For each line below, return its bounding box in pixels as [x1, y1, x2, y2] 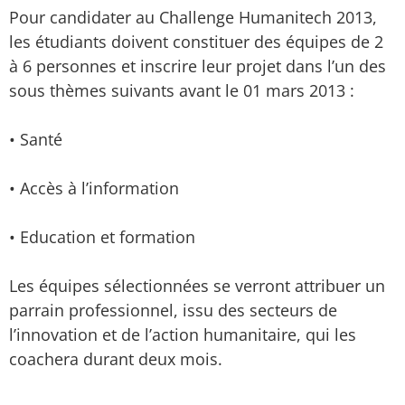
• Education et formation [9, 226, 195, 248]
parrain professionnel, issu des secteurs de [9, 299, 337, 321]
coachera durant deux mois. [9, 348, 222, 370]
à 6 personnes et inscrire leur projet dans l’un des [9, 55, 386, 77]
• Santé [9, 128, 62, 150]
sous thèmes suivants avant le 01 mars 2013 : [9, 80, 354, 101]
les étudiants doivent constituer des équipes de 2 [9, 31, 383, 52]
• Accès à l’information [9, 177, 179, 199]
